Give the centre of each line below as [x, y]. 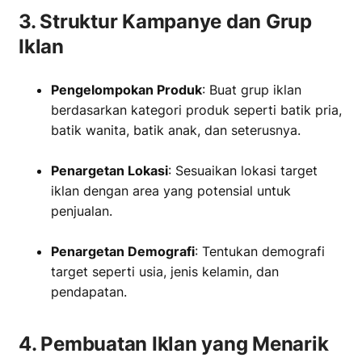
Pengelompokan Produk [126, 90]
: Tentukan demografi [260, 251]
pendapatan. [89, 292]
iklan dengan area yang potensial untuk [171, 191]
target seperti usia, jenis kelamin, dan [165, 271]
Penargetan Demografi [123, 251]
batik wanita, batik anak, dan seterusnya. [176, 130]
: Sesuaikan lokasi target [243, 170]
